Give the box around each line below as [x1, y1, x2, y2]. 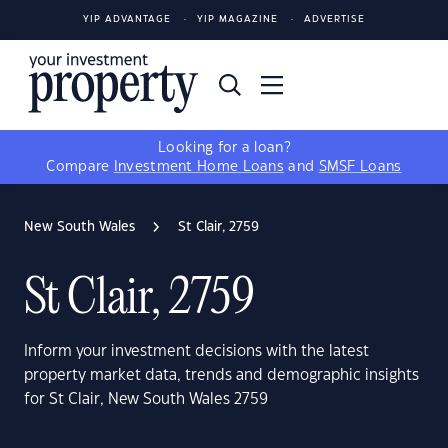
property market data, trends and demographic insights [24, 368, 419, 383]
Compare [46, 160, 114, 174]
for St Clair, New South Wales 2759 [24, 392, 268, 407]
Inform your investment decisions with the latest [24, 344, 369, 359]
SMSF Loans [318, 160, 402, 174]
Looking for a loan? [158, 141, 290, 155]
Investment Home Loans [113, 160, 285, 174]
